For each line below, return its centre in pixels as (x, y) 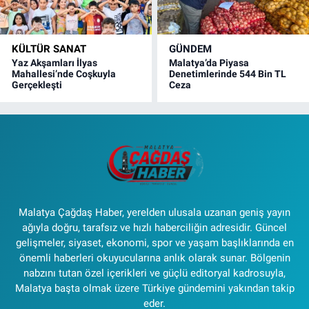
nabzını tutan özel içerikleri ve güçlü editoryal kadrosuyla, (154, 273)
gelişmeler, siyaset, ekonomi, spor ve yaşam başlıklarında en (154, 242)
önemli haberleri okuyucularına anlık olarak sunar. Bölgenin (154, 258)
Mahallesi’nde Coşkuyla (64, 74)
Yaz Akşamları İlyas (54, 63)
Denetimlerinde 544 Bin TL (228, 74)
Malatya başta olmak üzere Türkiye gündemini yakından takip (154, 288)
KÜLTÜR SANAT (49, 49)
